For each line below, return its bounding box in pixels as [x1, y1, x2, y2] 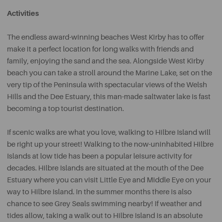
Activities [7, 9, 39, 18]
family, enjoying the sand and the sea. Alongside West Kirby [7, 57, 204, 65]
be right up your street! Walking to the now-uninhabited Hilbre [7, 140, 214, 149]
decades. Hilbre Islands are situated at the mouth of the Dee [7, 164, 204, 172]
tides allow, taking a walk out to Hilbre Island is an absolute [7, 212, 203, 220]
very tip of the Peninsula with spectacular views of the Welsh [7, 81, 207, 89]
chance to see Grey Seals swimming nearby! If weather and [7, 200, 202, 208]
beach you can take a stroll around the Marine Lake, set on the [7, 69, 212, 77]
